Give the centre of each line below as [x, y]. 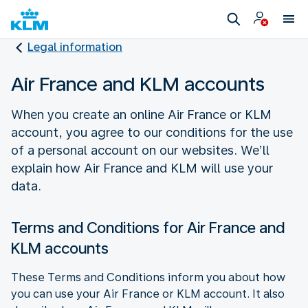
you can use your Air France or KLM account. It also [148, 294]
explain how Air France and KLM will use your [142, 168]
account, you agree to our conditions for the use [152, 132]
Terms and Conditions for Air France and [148, 227]
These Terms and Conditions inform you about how [148, 277]
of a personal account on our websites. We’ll [140, 150]
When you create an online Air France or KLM [141, 114]
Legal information [75, 47]
